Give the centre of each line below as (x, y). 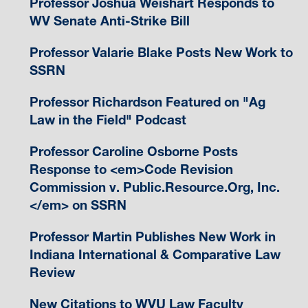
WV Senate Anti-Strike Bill (109, 21)
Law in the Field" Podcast (108, 120)
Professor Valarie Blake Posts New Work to (161, 53)
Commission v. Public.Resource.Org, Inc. (154, 188)
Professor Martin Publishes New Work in (152, 237)
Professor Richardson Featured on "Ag (147, 102)
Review (52, 273)
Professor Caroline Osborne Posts (133, 152)
